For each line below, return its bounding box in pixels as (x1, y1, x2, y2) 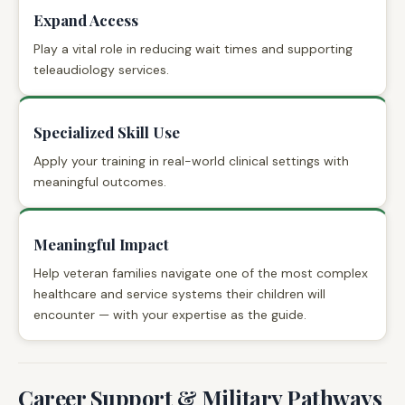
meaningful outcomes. (33, 173, 166, 190)
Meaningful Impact (33, 233, 169, 254)
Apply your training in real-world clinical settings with (33, 152, 349, 169)
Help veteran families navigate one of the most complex (33, 264, 368, 281)
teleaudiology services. (33, 61, 169, 78)
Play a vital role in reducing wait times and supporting (33, 40, 353, 57)
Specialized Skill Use (33, 121, 180, 142)
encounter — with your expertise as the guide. (33, 306, 306, 323)
